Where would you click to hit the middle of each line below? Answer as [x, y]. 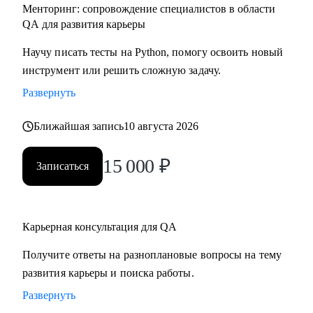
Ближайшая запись [79, 126]
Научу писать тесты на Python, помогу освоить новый [153, 52]
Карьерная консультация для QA [100, 227]
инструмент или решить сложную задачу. [122, 70]
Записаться [63, 166]
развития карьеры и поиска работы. [108, 273]
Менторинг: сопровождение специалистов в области [149, 9]
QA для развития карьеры [84, 24]
